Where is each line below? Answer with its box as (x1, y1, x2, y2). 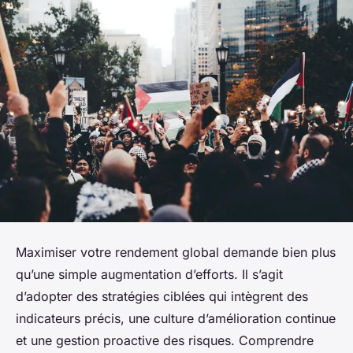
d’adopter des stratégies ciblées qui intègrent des (16, 288, 308, 304)
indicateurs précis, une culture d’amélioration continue (16, 310, 336, 326)
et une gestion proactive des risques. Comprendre (16, 332, 314, 348)
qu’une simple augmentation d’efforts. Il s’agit (16, 266, 283, 282)
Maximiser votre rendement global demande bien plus (16, 243, 336, 260)
